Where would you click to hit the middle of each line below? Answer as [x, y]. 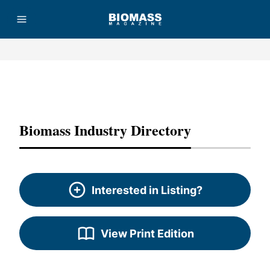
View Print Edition [147, 233]
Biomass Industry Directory [105, 130]
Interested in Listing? [147, 190]
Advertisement [135, 84]
